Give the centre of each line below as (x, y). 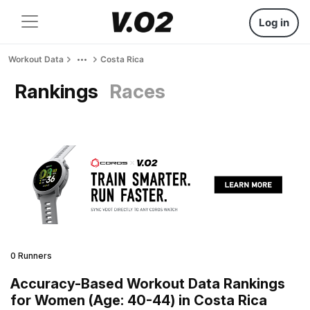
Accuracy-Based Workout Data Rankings (148, 283)
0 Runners (31, 255)
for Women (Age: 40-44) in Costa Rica (139, 300)
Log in (274, 22)
